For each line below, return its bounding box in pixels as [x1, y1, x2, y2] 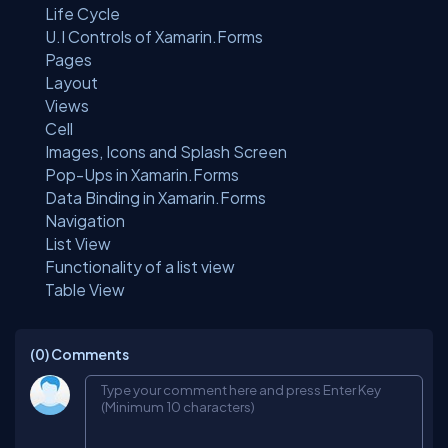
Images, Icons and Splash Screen [45, 142, 287, 161]
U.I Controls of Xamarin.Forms [45, 27, 263, 46]
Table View [45, 280, 125, 299]
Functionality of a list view [45, 257, 235, 276]
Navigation [45, 211, 125, 230]
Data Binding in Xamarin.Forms [45, 188, 266, 207]
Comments [51, 345, 129, 363]
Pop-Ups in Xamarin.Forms [45, 165, 239, 184]
